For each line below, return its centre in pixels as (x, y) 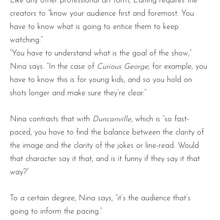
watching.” (26, 41)
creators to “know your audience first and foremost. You (102, 14)
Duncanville (112, 120)
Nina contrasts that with (51, 120)
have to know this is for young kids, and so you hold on (101, 80)
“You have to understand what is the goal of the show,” (101, 54)
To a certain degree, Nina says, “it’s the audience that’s (100, 199)
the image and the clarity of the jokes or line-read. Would (104, 146)
